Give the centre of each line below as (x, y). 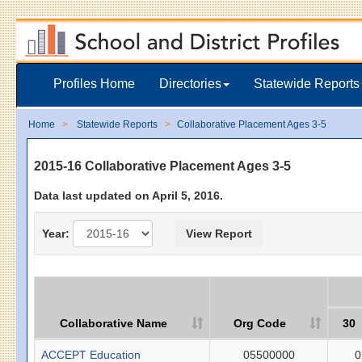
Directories (190, 84)
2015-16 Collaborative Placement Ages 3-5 (163, 166)
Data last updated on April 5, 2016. (129, 195)
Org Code (260, 323)
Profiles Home (94, 84)
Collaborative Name (113, 323)
